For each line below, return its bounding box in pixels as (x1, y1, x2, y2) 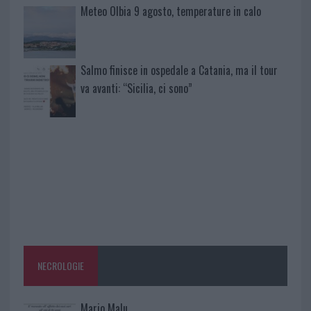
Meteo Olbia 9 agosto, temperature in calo (80, 3, 261, 20)
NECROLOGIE (37, 258, 84, 273)
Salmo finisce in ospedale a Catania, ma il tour (80, 62, 278, 79)
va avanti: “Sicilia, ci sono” (80, 80, 192, 97)
